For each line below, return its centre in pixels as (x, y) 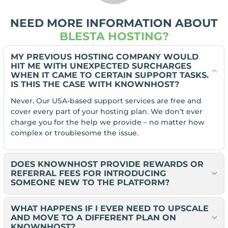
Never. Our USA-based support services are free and (106, 101)
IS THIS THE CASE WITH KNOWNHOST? (95, 84)
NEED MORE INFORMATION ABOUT (114, 23)
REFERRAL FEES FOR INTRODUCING (88, 173)
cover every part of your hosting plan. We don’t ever (106, 112)
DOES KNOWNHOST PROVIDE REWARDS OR (107, 164)
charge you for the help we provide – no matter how (107, 122)
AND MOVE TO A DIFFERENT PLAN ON (93, 217)
